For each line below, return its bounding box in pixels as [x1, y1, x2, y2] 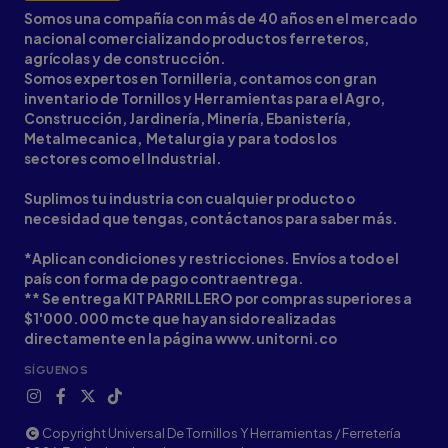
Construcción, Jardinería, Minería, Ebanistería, [24, 110, 351, 128]
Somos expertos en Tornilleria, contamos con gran [24, 70, 377, 88]
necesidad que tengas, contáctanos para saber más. [24, 210, 398, 228]
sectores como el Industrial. [24, 150, 222, 168]
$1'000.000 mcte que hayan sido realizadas [24, 310, 336, 328]
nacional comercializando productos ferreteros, [24, 30, 369, 48]
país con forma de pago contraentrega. [24, 270, 304, 288]
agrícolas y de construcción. [24, 50, 226, 68]
